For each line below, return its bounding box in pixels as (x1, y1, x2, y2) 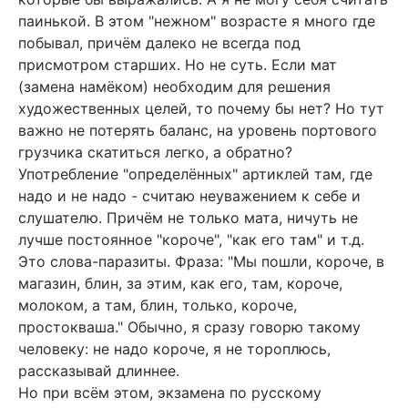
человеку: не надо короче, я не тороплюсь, (18, 340, 331, 359)
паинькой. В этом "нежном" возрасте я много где (18, 12, 375, 31)
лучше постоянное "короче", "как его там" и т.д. (18, 230, 364, 250)
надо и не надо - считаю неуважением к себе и (18, 187, 361, 206)
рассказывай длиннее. (18, 362, 179, 381)
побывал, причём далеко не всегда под (18, 34, 301, 53)
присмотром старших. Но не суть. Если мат (18, 56, 337, 75)
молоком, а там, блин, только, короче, (18, 296, 297, 315)
